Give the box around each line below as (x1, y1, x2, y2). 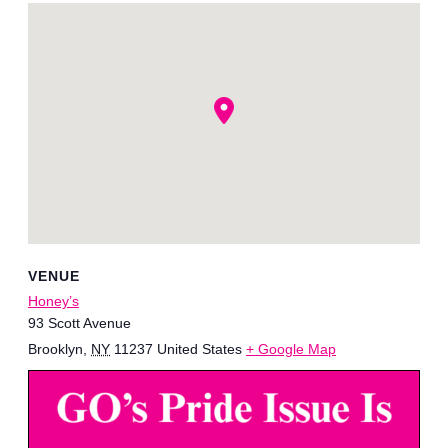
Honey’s (28, 293, 79, 310)
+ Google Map (246, 341, 336, 358)
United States (157, 341, 242, 358)
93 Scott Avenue (28, 315, 131, 332)
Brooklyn (28, 341, 83, 358)
